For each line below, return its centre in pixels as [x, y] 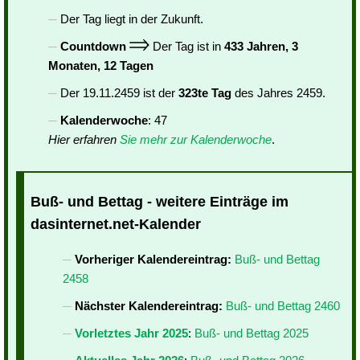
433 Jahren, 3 [261, 46]
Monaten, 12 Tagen [101, 65]
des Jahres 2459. [278, 93]
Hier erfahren [84, 139]
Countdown [93, 46]
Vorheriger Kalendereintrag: [153, 260]
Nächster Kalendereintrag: [149, 306]
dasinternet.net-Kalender [116, 225]
